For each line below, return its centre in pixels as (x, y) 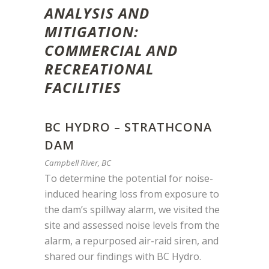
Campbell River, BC (78, 163)
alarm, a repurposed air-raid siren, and (131, 241)
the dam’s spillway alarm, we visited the (132, 210)
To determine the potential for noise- (129, 179)
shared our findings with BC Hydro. (123, 257)
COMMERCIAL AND (111, 50)
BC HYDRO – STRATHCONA (128, 127)
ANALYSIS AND (97, 13)
